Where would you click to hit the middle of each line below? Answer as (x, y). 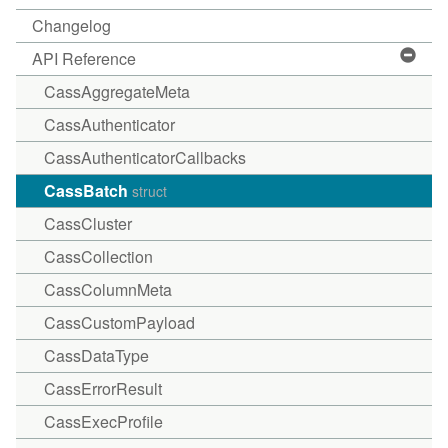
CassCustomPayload (119, 322)
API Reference (84, 58)
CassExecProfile (103, 421)
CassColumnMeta (108, 289)
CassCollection (98, 256)
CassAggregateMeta (117, 91)
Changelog (71, 25)
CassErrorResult (103, 388)
